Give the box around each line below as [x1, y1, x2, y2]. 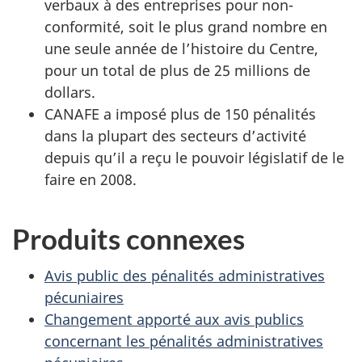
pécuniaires [44, 288, 124, 307]
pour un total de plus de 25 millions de [44, 60, 310, 80]
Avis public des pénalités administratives [44, 266, 325, 285]
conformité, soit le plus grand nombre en [44, 16, 327, 36]
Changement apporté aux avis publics [44, 309, 304, 329]
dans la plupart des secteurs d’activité [44, 125, 306, 145]
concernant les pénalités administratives [44, 331, 323, 351]
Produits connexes [12, 221, 245, 255]
